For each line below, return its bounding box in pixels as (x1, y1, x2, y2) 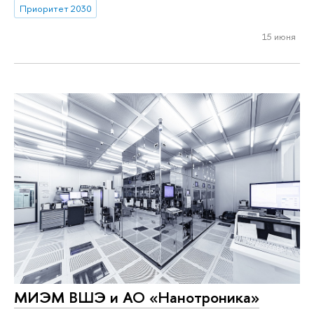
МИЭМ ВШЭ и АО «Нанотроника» (14, 286, 259, 308)
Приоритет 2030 (19, 2, 92, 15)
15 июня (261, 29, 296, 43)
